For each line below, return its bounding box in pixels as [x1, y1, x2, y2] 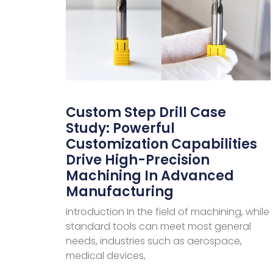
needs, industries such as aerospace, [65, 234, 242, 249]
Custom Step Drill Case [65, 103, 226, 122]
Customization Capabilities [65, 135, 257, 154]
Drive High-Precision [65, 151, 210, 170]
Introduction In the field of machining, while [65, 205, 269, 219]
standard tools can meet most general [65, 219, 251, 234]
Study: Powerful [65, 119, 175, 138]
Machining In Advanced [65, 166, 234, 186]
